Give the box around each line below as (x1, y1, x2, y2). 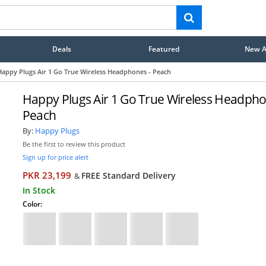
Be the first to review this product (22, 140, 125, 148)
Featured (148, 44, 180, 53)
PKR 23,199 (22, 169, 71, 182)
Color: (22, 198, 42, 209)
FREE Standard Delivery (81, 169, 176, 181)
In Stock (22, 184, 55, 196)
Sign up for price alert (22, 152, 88, 161)
